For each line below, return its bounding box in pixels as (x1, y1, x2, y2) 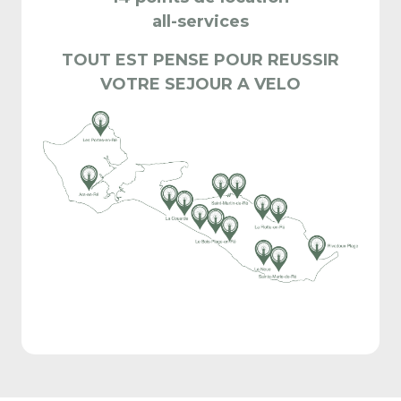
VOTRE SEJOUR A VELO (100, 74, 301, 94)
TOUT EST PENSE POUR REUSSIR (62, 50, 339, 70)
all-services (152, 12, 249, 31)
